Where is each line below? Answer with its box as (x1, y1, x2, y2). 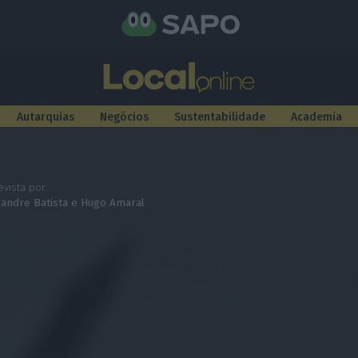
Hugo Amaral (81, 196, 145, 209)
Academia (291, 110, 342, 124)
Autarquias (17, 110, 74, 124)
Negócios (100, 110, 149, 124)
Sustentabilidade (174, 110, 265, 124)
